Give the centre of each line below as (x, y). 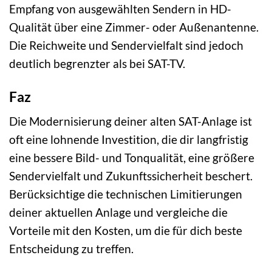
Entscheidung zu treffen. (71, 249)
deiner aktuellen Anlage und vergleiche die (118, 212)
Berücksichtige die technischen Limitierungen (126, 194)
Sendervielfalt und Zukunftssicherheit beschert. (131, 176)
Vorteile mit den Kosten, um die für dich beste (126, 231)
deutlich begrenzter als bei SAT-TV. (97, 63)
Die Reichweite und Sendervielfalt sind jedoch (126, 45)
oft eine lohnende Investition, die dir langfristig (129, 140)
